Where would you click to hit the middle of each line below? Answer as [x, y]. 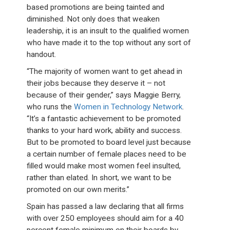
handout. [42, 54]
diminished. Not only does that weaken [93, 19]
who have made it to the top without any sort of [109, 42]
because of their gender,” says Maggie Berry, [104, 95]
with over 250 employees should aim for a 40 [106, 218]
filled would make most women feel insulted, [104, 166]
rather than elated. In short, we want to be [99, 177]
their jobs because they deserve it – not [96, 83]
